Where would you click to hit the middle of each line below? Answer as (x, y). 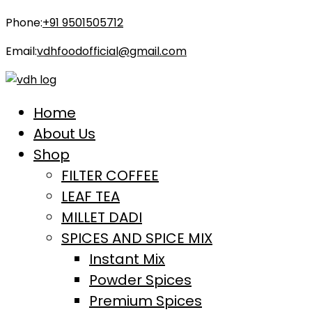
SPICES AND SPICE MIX (137, 238)
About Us (64, 134)
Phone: (24, 23)
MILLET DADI (102, 217)
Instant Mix (127, 259)
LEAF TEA (91, 196)
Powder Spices (140, 280)
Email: (21, 51)
